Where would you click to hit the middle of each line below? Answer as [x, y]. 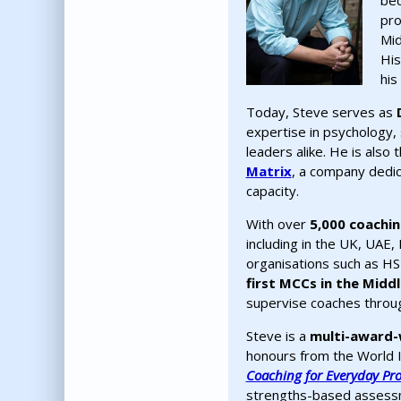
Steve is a [277, 336]
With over [277, 224]
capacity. [274, 191]
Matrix [269, 171]
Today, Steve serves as [321, 112]
